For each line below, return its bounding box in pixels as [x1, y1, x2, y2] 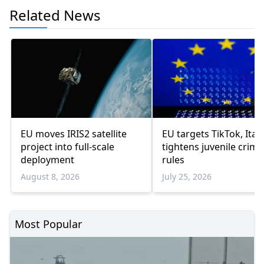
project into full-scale [21, 140, 114, 153]
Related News [9, 5, 101, 25]
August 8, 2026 [21, 170, 80, 182]
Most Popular [15, 216, 82, 231]
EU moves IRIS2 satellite [21, 127, 127, 140]
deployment [21, 153, 74, 166]
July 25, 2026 [162, 170, 212, 182]
